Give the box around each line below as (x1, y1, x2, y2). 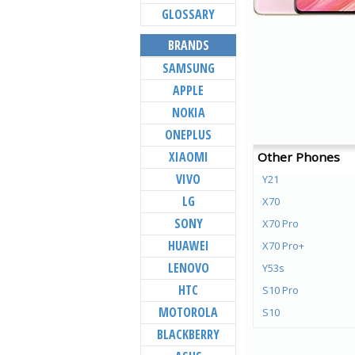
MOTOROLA (158, 303, 218, 321)
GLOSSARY (162, 6, 215, 23)
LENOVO (167, 259, 209, 277)
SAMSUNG (162, 59, 215, 77)
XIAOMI (168, 148, 208, 166)
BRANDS (167, 36, 209, 54)
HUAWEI (167, 237, 209, 254)
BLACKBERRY (157, 326, 219, 343)
